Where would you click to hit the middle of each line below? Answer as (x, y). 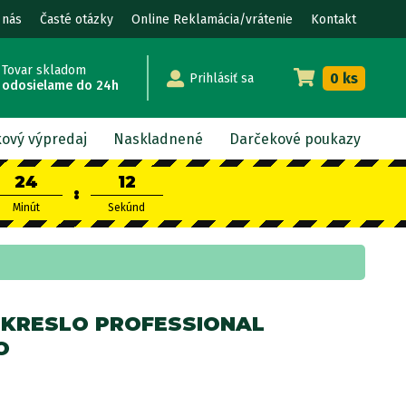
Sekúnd (126, 208)
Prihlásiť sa (222, 78)
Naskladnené (159, 139)
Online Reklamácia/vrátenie (212, 19)
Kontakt (333, 19)
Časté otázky (77, 19)
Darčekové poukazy (295, 139)
